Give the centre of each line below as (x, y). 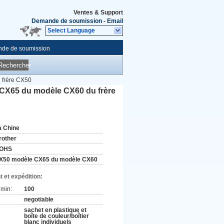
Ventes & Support (98, 12)
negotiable (39, 199)
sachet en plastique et (55, 210)
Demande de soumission (67, 21)
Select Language (71, 30)
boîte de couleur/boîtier (56, 216)
